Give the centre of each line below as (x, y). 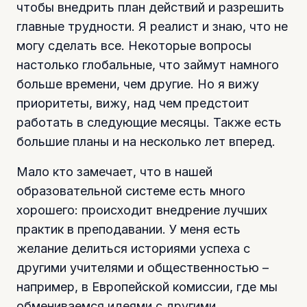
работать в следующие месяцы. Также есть (149, 122)
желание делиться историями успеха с (133, 248)
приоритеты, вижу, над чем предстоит (133, 103)
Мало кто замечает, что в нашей (114, 171)
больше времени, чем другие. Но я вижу (138, 84)
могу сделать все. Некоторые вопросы (134, 45)
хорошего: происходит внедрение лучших (142, 210)
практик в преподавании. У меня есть (128, 229)
